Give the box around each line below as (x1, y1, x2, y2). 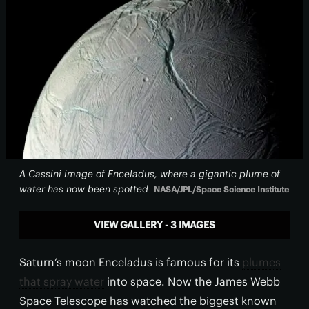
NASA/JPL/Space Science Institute (154, 184, 289, 195)
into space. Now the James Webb (104, 275, 280, 288)
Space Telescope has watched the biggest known (19, 294, 277, 308)
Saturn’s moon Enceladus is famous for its (19, 255, 242, 269)
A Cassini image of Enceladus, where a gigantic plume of (19, 168, 280, 180)
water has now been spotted (19, 183, 148, 195)
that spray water (19, 275, 104, 288)
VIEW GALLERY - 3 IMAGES (94, 219, 215, 231)
